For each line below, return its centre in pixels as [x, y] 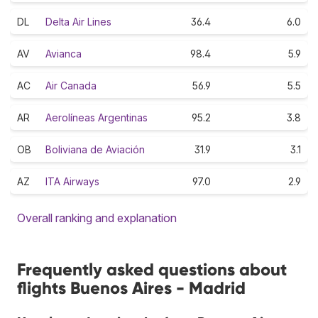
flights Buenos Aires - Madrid [131, 287]
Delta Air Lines [78, 21]
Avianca [64, 53]
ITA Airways [72, 181]
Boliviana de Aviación [95, 149]
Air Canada [71, 85]
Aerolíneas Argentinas [97, 117]
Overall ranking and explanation [97, 218]
